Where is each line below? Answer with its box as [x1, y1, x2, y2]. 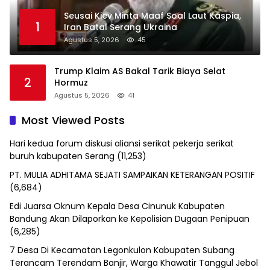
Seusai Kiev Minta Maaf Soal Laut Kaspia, [64, 9, 241, 22]
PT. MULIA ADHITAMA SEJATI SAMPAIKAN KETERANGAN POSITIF [10, 168, 255, 181]
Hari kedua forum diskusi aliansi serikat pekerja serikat [10, 137, 234, 149]
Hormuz [54, 76, 88, 89]
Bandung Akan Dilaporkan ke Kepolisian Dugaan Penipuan [10, 212, 250, 225]
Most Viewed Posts [22, 112, 125, 128]
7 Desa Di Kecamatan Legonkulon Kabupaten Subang [10, 243, 234, 256]
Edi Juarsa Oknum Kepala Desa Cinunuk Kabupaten [10, 199, 225, 212]
